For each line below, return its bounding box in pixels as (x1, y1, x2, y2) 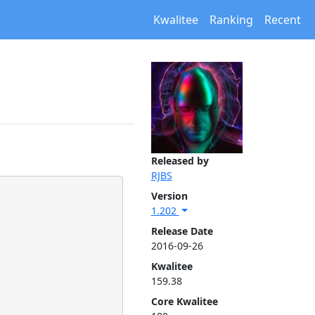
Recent (264, 12, 301, 27)
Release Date (150, 224, 213, 238)
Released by (150, 154, 209, 167)
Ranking (210, 12, 253, 27)
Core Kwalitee (150, 295, 218, 308)
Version (150, 189, 188, 202)
